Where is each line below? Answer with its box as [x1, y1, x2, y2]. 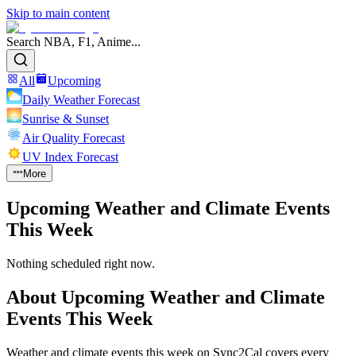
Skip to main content [6, 6, 110, 20]
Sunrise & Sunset [22, 112, 109, 126]
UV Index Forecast [22, 150, 118, 164]
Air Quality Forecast [22, 131, 125, 145]
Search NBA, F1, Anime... [6, 35, 141, 48]
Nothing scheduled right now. [6, 257, 155, 271]
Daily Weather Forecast [22, 93, 140, 106]
